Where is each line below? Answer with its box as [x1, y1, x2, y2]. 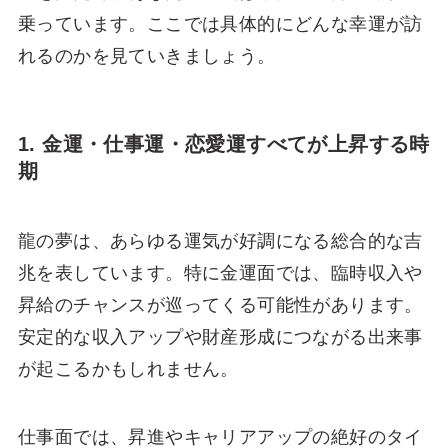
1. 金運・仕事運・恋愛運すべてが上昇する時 [17, 133, 430, 156]
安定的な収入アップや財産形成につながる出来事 [17, 326, 423, 347]
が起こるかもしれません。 [17, 358, 239, 379]
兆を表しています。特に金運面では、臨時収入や [17, 262, 423, 283]
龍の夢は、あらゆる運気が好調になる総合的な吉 [17, 230, 423, 251]
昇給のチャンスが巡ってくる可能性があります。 [17, 294, 423, 315]
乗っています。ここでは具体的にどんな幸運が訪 [17, 14, 423, 35]
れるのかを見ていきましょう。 [17, 46, 276, 67]
